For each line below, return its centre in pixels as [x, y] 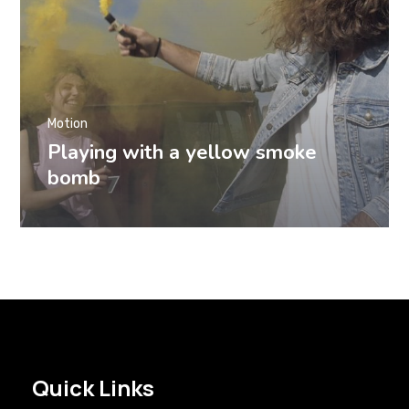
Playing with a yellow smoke [183, 152]
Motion [68, 123]
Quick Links [93, 388]
